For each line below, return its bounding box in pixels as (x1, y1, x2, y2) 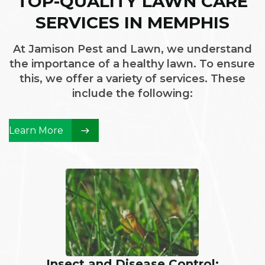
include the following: (72, 87, 193, 100)
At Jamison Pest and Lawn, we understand (12, 43, 252, 56)
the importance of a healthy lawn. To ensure (9, 57, 256, 70)
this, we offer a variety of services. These (19, 72, 245, 85)
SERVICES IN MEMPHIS (35, 12, 230, 33)
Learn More (9, 125, 63, 136)
